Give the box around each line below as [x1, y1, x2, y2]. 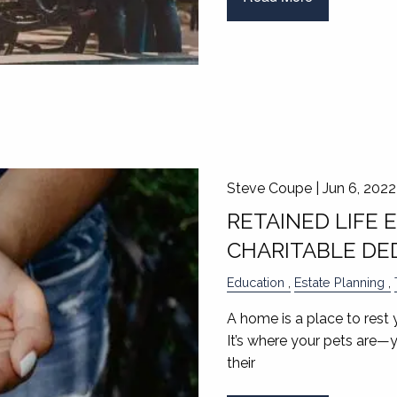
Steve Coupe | [226, 180, 323, 198]
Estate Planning [293, 275, 385, 291]
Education [226, 275, 284, 291]
